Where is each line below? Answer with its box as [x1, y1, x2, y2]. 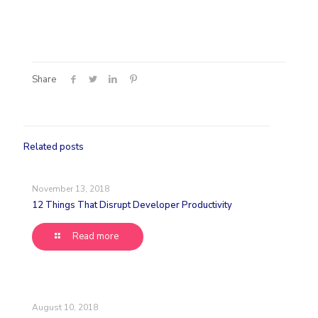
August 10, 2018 [32, 302, 98, 314]
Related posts [23, 141, 84, 154]
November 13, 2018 [32, 183, 109, 195]
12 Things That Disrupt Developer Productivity [32, 199, 232, 212]
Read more [72, 230, 119, 243]
